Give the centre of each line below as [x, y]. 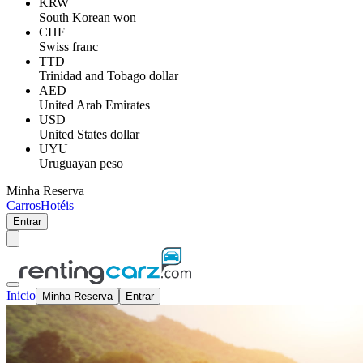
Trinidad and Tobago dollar [109, 76]
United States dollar [89, 134]
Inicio [21, 295]
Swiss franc [68, 47]
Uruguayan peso [81, 163]
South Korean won [88, 17]
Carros [23, 205]
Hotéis [57, 205]
